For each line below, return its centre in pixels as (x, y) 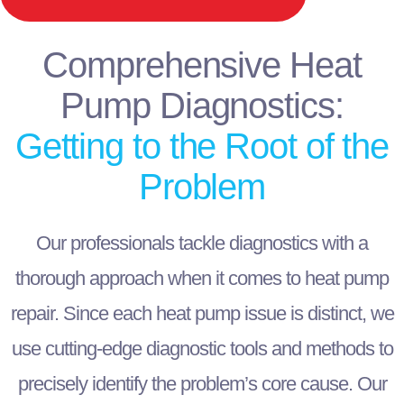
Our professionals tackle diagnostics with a (202, 243)
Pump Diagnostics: (202, 106)
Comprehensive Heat (202, 65)
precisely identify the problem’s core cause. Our (202, 384)
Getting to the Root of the (202, 147)
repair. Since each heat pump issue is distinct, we (202, 314)
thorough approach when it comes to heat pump (202, 279)
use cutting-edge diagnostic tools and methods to (202, 349)
